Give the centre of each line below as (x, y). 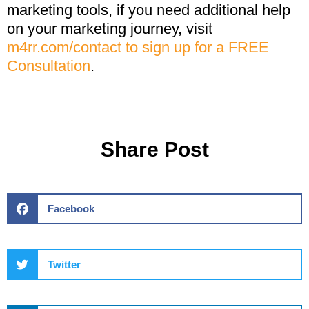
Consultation (49, 66)
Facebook (71, 208)
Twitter (64, 264)
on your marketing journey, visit (110, 28)
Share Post (154, 149)
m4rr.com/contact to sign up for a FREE (138, 47)
